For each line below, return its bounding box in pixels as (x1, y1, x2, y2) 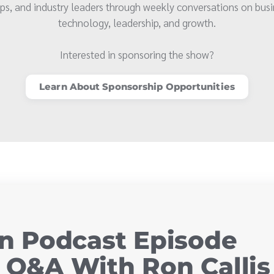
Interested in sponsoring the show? (60, 47, 214, 62)
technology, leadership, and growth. (58, 15, 216, 30)
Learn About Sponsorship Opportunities (39, 81, 235, 93)
